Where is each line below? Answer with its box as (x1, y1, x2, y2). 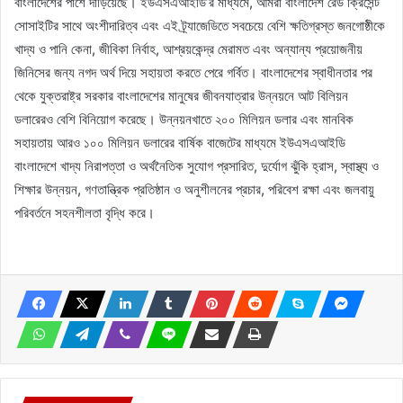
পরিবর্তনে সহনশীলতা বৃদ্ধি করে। (14, 203, 155, 221)
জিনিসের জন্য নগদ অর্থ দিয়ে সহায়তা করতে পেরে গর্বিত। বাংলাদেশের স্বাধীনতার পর (14, 63, 372, 81)
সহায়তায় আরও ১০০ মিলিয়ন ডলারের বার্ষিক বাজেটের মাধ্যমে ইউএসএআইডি (14, 133, 345, 151)
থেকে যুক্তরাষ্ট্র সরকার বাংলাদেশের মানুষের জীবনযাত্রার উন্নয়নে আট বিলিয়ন (14, 86, 348, 104)
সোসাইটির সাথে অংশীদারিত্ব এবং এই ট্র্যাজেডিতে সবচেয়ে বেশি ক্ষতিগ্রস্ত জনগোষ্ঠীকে (14, 16, 385, 34)
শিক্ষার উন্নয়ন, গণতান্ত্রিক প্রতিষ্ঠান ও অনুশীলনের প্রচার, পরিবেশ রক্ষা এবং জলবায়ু (14, 180, 374, 198)
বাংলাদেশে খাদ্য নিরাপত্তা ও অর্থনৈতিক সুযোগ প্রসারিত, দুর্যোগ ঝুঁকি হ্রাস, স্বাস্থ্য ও (14, 157, 379, 175)
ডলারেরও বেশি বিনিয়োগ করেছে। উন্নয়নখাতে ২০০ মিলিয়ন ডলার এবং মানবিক (14, 110, 354, 128)
